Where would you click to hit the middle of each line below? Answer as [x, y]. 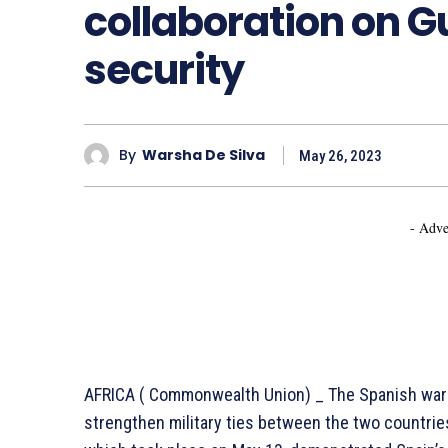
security [164, 69]
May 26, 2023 [340, 155]
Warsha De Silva [203, 155]
